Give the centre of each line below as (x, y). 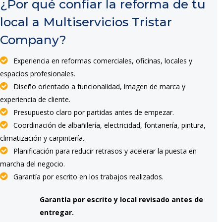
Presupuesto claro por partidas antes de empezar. (92, 112)
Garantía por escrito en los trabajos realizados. (86, 177)
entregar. (57, 212)
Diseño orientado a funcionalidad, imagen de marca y (97, 86)
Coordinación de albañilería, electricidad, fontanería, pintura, (108, 125)
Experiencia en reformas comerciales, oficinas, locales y (101, 61)
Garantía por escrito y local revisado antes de (121, 199)
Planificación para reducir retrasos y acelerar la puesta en (103, 151)
